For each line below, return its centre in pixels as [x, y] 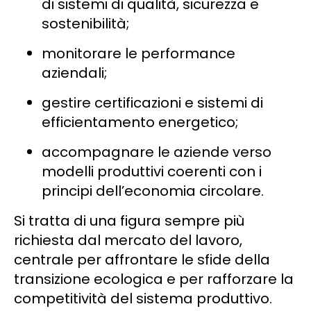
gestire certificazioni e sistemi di [152, 102]
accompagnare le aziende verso [157, 152]
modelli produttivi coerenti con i [152, 171]
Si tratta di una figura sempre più [129, 220]
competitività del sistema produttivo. [143, 298]
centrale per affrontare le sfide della [142, 259]
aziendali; [74, 73]
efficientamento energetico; [140, 122]
